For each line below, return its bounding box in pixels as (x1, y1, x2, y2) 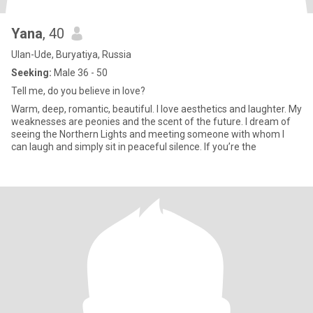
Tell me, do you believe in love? (11, 85, 145, 96)
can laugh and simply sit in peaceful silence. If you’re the (11, 141, 256, 152)
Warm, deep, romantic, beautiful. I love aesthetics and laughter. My (11, 103, 302, 115)
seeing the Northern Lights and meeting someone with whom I (11, 129, 284, 140)
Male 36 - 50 (52, 67, 108, 78)
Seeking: (11, 67, 52, 78)
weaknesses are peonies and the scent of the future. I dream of (11, 116, 291, 127)
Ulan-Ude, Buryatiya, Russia (11, 49, 131, 60)
